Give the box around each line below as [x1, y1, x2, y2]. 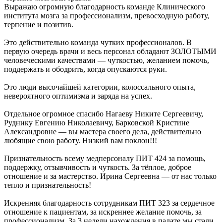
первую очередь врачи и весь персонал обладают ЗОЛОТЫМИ [4, 47, 217, 56]
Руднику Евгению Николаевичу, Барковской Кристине [4, 118, 189, 127]
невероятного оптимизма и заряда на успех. [4, 92, 152, 101]
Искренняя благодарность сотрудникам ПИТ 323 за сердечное [4, 199, 215, 208]
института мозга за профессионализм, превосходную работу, [4, 11, 209, 20]
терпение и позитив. [4, 20, 73, 29]
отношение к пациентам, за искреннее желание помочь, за [4, 208, 202, 217]
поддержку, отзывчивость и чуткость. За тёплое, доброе [4, 163, 191, 172]
